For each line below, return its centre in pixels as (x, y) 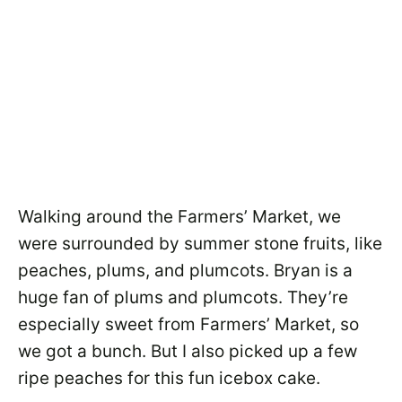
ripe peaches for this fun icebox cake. (169, 378)
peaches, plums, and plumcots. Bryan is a (185, 271)
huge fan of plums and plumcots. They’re (183, 297)
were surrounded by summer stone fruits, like (200, 244)
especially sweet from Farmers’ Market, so (188, 324)
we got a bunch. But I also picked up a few (188, 351)
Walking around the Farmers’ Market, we (179, 217)
